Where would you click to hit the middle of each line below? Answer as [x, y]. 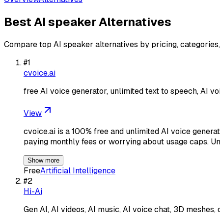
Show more [43, 160]
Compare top [29, 44]
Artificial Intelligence [78, 170]
